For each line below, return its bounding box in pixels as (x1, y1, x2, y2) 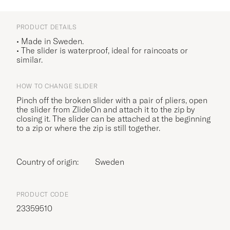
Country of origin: (22, 156, 79, 167)
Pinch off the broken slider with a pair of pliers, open (16, 94, 207, 105)
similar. (16, 54, 43, 65)
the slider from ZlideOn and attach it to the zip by (16, 104, 195, 114)
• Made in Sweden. (16, 35, 84, 46)
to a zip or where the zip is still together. (16, 122, 160, 133)
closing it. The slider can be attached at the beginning (16, 113, 210, 124)
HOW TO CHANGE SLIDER (16, 82, 98, 90)
